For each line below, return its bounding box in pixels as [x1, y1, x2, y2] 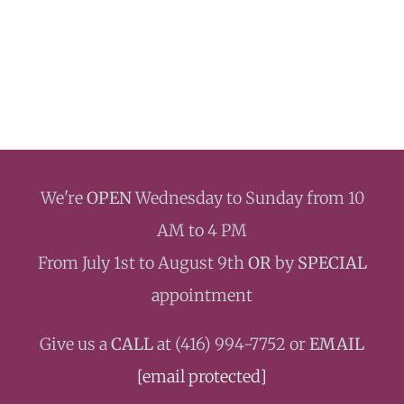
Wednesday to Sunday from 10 [131, 188, 364, 208]
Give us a [40, 334, 111, 354]
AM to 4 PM [157, 220, 247, 241]
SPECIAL [297, 252, 367, 273]
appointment [151, 285, 252, 306]
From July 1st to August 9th [37, 252, 248, 273]
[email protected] [137, 366, 267, 387]
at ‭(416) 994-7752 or [153, 334, 309, 354]
